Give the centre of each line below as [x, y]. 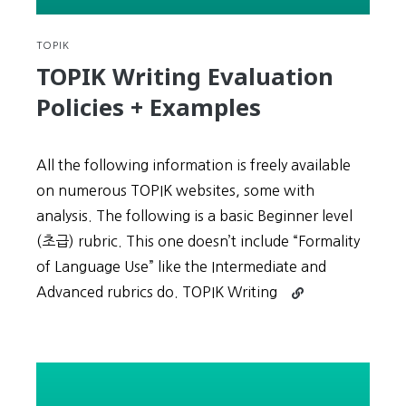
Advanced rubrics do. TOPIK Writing [157, 292]
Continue [317, 289]
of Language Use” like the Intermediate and [181, 266]
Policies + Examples [149, 107]
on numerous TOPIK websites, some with [175, 190]
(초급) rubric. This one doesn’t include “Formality [198, 241]
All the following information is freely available [193, 165]
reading [312, 309]
